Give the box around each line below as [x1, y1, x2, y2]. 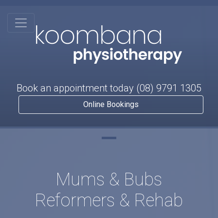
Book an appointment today [17, 82, 136, 94]
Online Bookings [83, 100, 139, 109]
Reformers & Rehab [35, 190, 183, 211]
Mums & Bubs [56, 169, 162, 190]
